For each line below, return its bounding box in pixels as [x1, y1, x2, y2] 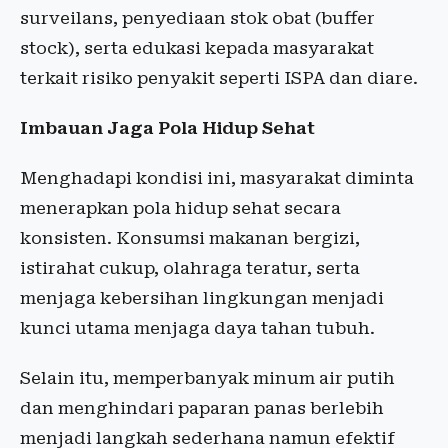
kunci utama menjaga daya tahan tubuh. [20, 318, 375, 338]
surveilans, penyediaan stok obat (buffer [20, 8, 375, 28]
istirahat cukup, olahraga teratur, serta [20, 258, 360, 278]
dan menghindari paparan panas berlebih [20, 398, 384, 418]
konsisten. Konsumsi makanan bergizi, [20, 228, 360, 248]
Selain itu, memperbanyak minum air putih [20, 368, 395, 388]
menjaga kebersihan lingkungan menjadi [20, 288, 384, 308]
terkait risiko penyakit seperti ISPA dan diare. [20, 68, 418, 88]
